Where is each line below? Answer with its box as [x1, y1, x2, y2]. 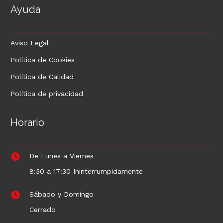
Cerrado [29, 206, 56, 214]
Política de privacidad [10, 89, 83, 98]
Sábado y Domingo [29, 190, 94, 199]
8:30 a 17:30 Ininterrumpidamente [29, 167, 143, 176]
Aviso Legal [10, 38, 49, 47]
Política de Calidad [10, 72, 74, 81]
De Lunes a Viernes [29, 152, 94, 160]
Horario [10, 116, 44, 128]
